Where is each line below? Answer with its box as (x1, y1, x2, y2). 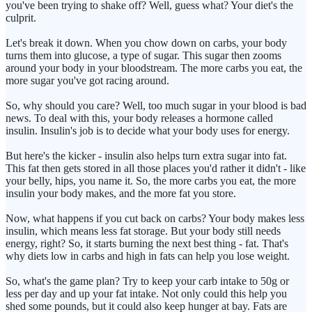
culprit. (6, 12, 36, 24)
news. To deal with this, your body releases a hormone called (6, 112, 273, 125)
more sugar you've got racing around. (6, 75, 169, 87)
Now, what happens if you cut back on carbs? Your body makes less (6, 212, 304, 225)
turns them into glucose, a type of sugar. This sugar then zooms (6, 49, 281, 62)
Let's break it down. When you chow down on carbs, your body (6, 37, 287, 49)
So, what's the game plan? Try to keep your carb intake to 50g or (6, 275, 289, 288)
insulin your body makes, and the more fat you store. (6, 187, 236, 200)
